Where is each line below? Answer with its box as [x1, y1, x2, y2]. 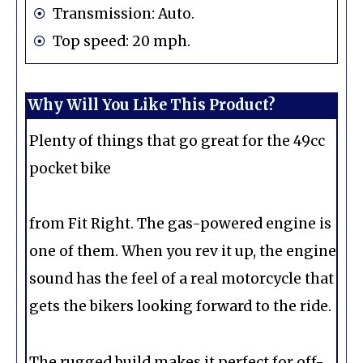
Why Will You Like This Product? [28, 95, 275, 114]
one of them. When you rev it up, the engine [29, 242, 336, 261]
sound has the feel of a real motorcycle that [29, 270, 334, 288]
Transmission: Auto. [52, 4, 194, 23]
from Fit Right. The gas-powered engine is [29, 215, 331, 233]
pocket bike [29, 159, 111, 177]
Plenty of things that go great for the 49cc [29, 131, 325, 150]
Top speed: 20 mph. [52, 32, 190, 50]
